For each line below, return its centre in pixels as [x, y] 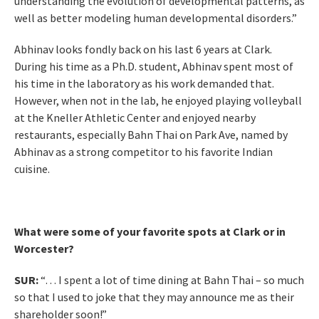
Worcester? [44, 249]
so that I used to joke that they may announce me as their [154, 297]
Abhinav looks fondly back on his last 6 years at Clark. [143, 49]
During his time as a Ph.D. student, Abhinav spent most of [154, 67]
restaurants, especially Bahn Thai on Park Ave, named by [151, 135]
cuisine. [32, 169]
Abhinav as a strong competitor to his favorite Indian [143, 152]
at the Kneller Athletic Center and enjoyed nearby [135, 118]
